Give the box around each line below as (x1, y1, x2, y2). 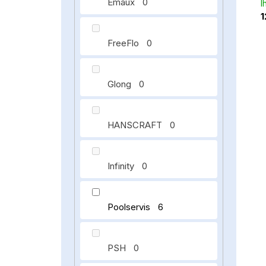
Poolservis (107, 201, 153, 213)
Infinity (107, 160, 137, 172)
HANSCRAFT (107, 119, 165, 131)
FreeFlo (107, 37, 142, 49)
